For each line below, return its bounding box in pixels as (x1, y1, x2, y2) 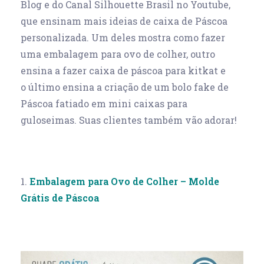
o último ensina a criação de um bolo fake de (21, 81, 229, 94)
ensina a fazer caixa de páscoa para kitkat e (21, 64, 226, 77)
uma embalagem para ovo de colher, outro (21, 48, 215, 61)
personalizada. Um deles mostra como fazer (21, 31, 225, 44)
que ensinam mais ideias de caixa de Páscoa (21, 15, 227, 28)
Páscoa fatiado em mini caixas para (21, 97, 187, 110)
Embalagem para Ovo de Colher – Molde (29, 175, 219, 188)
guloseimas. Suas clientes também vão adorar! (21, 114, 237, 127)
